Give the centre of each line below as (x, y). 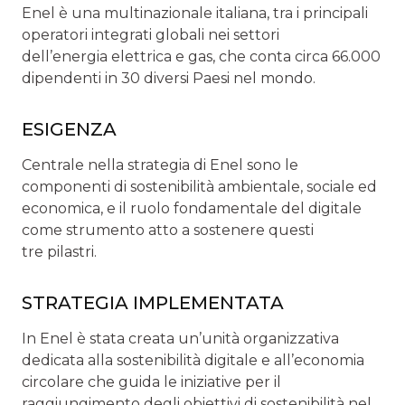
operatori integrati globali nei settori (151, 34)
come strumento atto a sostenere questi (168, 230)
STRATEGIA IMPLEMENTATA (153, 302)
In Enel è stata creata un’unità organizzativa (180, 338)
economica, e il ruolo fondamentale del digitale (192, 208)
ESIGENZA (69, 129)
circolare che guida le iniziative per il (151, 381)
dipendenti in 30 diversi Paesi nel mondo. (169, 78)
